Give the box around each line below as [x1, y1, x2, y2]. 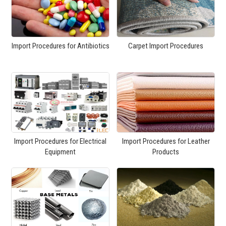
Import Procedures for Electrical [14, 137, 106, 146]
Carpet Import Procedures [128, 41, 203, 51]
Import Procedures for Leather [122, 137, 210, 146]
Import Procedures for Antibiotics [11, 41, 109, 51]
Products [152, 147, 179, 157]
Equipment [45, 147, 76, 157]
